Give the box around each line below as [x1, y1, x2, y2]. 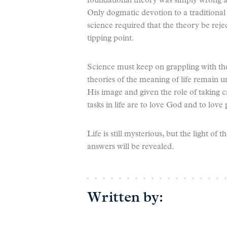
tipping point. [87, 34, 134, 43]
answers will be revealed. [87, 143, 174, 151]
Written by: [87, 191, 163, 205]
